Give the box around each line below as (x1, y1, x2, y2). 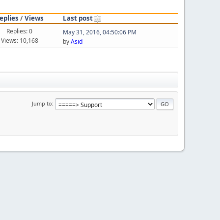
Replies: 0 (6, 27, 33, 36)
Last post (62, 14, 93, 23)
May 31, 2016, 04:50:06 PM (62, 27, 137, 36)
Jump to (32, 100, 52, 108)
